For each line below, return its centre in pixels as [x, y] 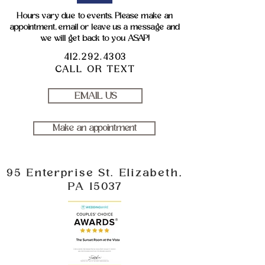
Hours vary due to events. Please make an [95, 16]
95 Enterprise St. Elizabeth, [95, 173]
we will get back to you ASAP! [95, 38]
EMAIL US [95, 96]
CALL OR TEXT [95, 69]
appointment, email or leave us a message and [95, 27]
